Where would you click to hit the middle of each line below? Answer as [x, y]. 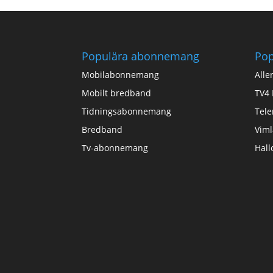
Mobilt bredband [117, 93]
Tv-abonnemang [115, 147]
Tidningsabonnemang [127, 111]
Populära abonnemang [141, 56]
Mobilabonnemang [121, 74]
